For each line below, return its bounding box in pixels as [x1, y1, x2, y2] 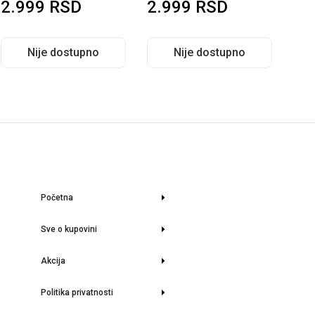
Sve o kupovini [41, 224, 98, 234]
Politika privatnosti [41, 287, 114, 297]
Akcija [41, 255, 66, 266]
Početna [41, 192, 74, 202]
